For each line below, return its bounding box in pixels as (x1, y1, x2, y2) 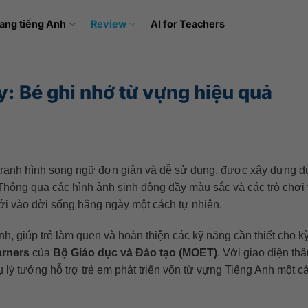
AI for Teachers (150, 18, 225, 30)
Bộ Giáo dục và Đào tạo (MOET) (52, 247, 217, 259)
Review (90, 18, 126, 30)
